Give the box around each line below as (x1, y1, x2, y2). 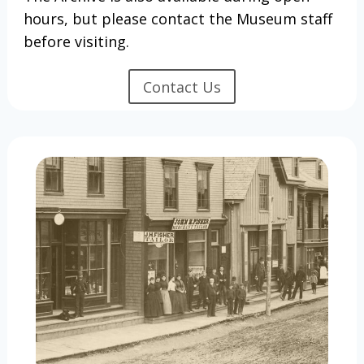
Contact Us (143, 76, 221, 97)
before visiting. (23, 32, 129, 52)
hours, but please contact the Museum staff (23, 9, 332, 29)
